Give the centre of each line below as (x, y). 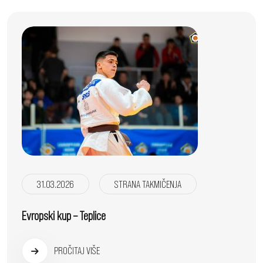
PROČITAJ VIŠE (76, 250)
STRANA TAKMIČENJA (148, 184)
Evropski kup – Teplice (64, 216)
